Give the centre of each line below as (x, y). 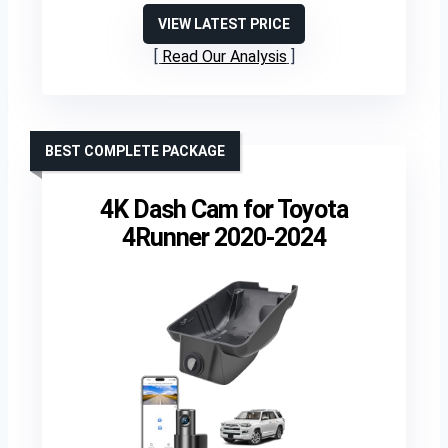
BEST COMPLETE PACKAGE (135, 151)
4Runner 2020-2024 (224, 237)
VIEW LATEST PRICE (224, 24)
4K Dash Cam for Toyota (224, 209)
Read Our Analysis (224, 56)
